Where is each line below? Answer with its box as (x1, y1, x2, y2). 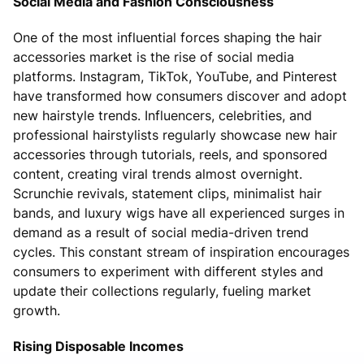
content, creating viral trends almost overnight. (13, 165, 302, 182)
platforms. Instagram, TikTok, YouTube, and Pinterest (13, 67, 337, 84)
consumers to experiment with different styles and (13, 262, 323, 279)
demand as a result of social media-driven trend (13, 223, 309, 240)
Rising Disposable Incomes (13, 337, 184, 354)
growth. (13, 301, 60, 318)
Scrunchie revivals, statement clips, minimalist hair (13, 184, 322, 201)
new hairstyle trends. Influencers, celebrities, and (13, 106, 312, 123)
